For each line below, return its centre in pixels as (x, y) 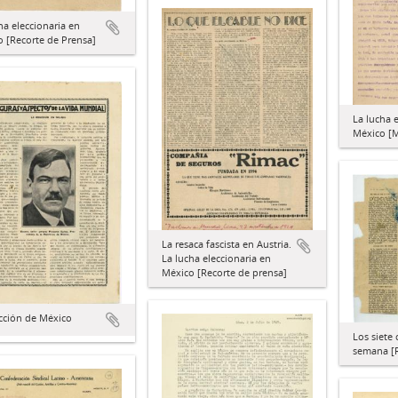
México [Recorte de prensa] (224, 272)
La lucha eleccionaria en (216, 258)
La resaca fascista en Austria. (227, 243)
